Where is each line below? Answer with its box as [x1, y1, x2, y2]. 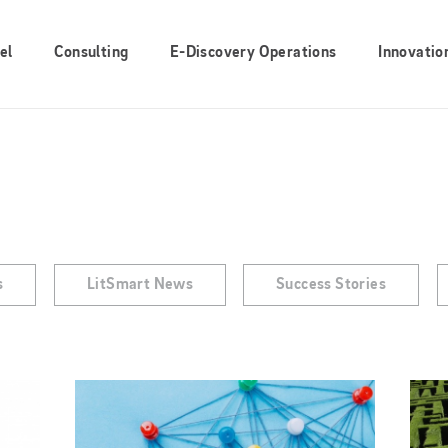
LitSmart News [86, 277, 193, 293]
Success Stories [276, 277, 387, 293]
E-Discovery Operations [169, 45, 337, 62]
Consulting [54, 45, 129, 62]
